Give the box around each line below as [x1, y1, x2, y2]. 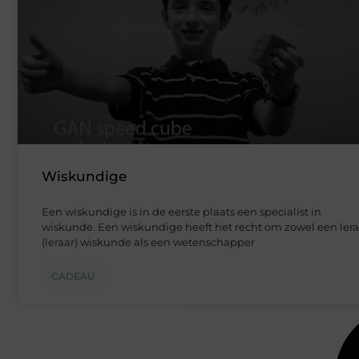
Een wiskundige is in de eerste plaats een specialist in [42, 205, 321, 219]
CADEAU [51, 270, 95, 283]
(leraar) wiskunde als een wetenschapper [42, 236, 255, 249]
